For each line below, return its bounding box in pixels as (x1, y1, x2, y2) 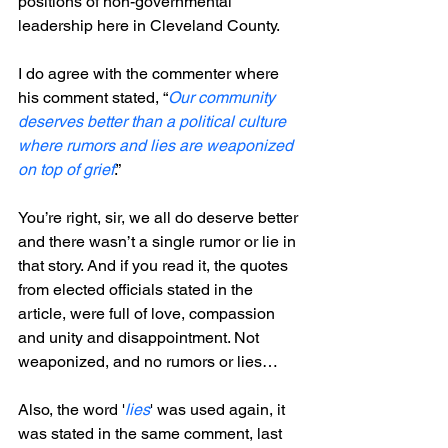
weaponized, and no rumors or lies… (18, 352, 278, 372)
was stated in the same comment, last (18, 424, 286, 444)
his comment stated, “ (18, 88, 168, 108)
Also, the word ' (18, 400, 125, 420)
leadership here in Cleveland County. (18, 16, 295, 36)
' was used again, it (150, 400, 289, 420)
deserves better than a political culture (18, 112, 290, 132)
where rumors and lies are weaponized (18, 136, 297, 156)
